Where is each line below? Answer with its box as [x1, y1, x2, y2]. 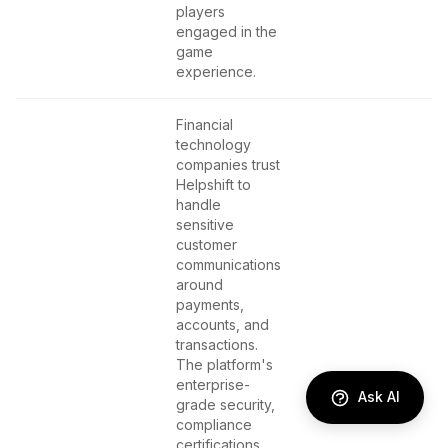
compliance [176, 416, 252, 433]
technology [176, 136, 251, 153]
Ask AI [358, 387, 400, 405]
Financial [176, 116, 233, 133]
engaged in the [176, 23, 277, 40]
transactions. [176, 336, 258, 353]
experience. [176, 63, 256, 80]
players [176, 3, 225, 20]
